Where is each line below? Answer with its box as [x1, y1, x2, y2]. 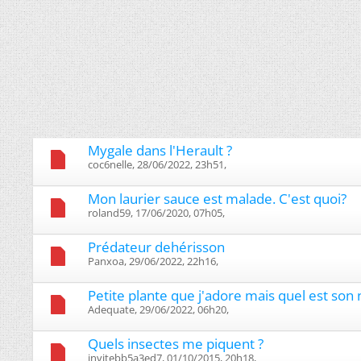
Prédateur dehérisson [88, 237, 225, 256]
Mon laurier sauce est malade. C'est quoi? [88, 189, 346, 208]
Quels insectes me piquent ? [88, 334, 263, 353]
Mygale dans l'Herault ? [88, 140, 232, 160]
